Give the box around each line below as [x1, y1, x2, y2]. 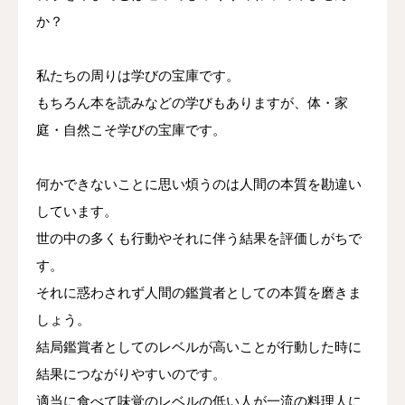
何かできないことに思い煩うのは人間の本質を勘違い [36, 176, 362, 193]
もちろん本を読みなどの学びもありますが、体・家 [36, 95, 348, 111]
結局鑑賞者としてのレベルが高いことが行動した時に [36, 339, 362, 355]
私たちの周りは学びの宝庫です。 [36, 68, 240, 84]
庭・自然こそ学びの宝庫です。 [36, 122, 226, 138]
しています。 [36, 203, 118, 220]
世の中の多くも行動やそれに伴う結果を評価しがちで [36, 231, 362, 247]
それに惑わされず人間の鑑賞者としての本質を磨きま [36, 285, 362, 301]
